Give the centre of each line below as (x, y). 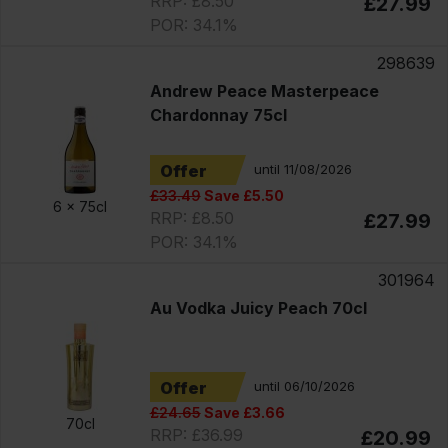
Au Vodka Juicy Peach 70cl (258, 307)
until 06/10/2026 (304, 386)
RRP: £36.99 (196, 434)
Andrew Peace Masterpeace (264, 90)
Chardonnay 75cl (218, 114)
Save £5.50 (242, 195)
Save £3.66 (242, 412)
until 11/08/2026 (302, 169)
